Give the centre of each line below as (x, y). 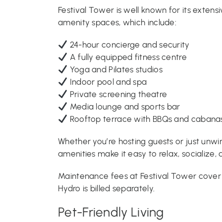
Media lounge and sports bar (124, 106)
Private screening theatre (117, 94)
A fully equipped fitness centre (127, 57)
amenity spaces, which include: (117, 22)
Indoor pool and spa (107, 82)
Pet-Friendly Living (111, 212)
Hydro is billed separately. (107, 188)
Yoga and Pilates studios (115, 69)
